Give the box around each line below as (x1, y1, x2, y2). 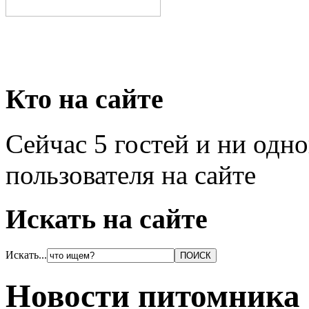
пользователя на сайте (6, 159, 256, 190)
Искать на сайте (6, 203, 208, 235)
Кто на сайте (6, 83, 163, 114)
